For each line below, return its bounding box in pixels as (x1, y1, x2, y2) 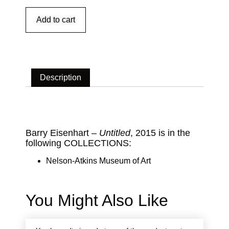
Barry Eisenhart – (26, 128, 99, 139)
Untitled (99, 128, 130, 139)
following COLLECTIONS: (26, 138, 131, 149)
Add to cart (36, 15, 75, 25)
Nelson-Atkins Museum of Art (46, 156, 151, 166)
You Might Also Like (26, 191, 168, 210)
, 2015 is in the (130, 128, 190, 139)
